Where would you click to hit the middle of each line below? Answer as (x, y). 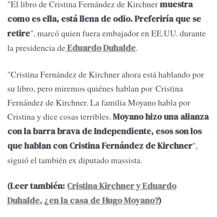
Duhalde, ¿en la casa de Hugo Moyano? (83, 201)
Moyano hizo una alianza (161, 116)
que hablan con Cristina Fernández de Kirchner (100, 146)
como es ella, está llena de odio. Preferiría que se (104, 19)
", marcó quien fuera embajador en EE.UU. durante (118, 33)
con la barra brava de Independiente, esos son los (104, 131)
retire (19, 34)
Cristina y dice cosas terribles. (60, 116)
